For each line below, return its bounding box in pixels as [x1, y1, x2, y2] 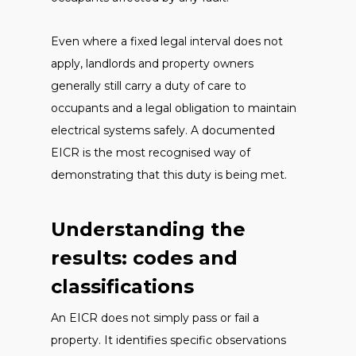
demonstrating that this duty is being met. [51, 168, 287, 182]
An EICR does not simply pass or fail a [51, 311, 259, 325]
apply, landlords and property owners [51, 56, 253, 71]
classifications [51, 275, 194, 298]
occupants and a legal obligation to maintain [51, 101, 296, 115]
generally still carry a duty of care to [51, 79, 246, 93]
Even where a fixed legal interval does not [51, 34, 283, 48]
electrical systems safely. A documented [51, 123, 275, 137]
